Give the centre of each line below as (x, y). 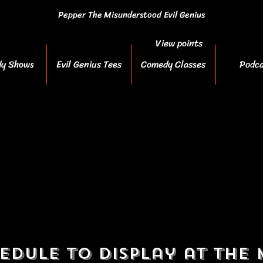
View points (179, 43)
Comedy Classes (173, 64)
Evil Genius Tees (89, 64)
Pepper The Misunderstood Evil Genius (131, 15)
